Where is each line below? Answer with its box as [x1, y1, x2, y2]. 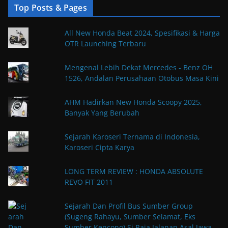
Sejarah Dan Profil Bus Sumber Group [64, 201, 193, 211]
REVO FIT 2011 [64, 177, 113, 187]
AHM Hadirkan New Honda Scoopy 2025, [64, 97, 202, 107]
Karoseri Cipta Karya [64, 142, 134, 152]
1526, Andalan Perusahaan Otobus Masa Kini [64, 73, 219, 83]
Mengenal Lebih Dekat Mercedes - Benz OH [64, 62, 213, 72]
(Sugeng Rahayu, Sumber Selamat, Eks [64, 211, 195, 221]
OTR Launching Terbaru [64, 38, 146, 48]
